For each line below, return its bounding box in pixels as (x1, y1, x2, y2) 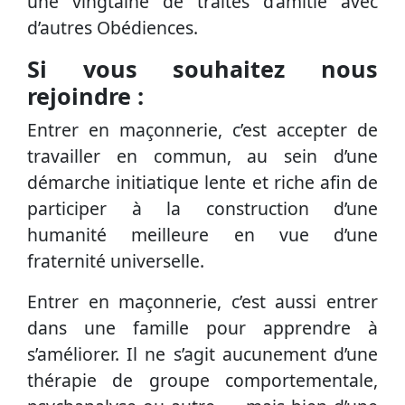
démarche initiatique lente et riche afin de (27, 170, 378, 195)
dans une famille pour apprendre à (27, 316, 378, 341)
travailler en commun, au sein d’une (27, 144, 378, 169)
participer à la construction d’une (27, 196, 378, 221)
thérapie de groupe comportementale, (27, 368, 378, 393)
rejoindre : (27, 80, 144, 112)
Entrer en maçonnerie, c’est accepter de (27, 118, 378, 143)
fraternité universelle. (27, 249, 204, 274)
